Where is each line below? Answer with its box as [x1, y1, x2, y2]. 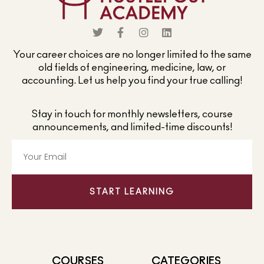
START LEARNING [90, 187, 174, 196]
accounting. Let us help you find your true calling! [22, 75, 242, 86]
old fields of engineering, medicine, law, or [38, 62, 226, 73]
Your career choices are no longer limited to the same [12, 49, 252, 60]
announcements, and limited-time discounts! [32, 122, 232, 133]
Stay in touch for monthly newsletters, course [31, 109, 233, 120]
